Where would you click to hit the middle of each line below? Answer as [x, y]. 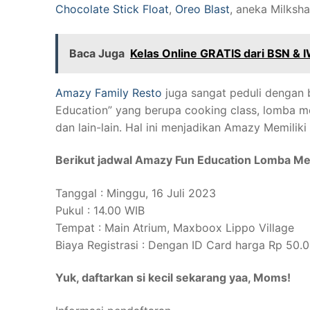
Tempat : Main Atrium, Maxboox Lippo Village [175, 227]
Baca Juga [97, 53]
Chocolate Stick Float [112, 9]
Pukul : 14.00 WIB [100, 210]
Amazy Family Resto [109, 92]
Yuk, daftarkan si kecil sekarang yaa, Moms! [173, 278]
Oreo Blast [202, 9]
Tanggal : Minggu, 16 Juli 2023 [136, 193]
